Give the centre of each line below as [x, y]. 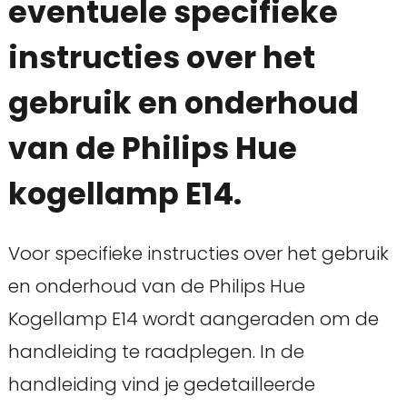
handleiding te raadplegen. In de [156, 352]
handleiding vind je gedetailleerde [161, 385]
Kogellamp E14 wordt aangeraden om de [193, 319]
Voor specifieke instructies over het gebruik [198, 254]
